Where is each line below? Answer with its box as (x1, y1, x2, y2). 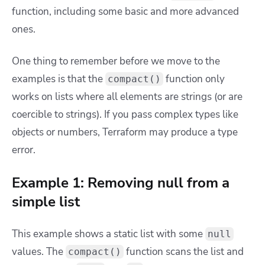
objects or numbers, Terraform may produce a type (12, 125, 238, 140)
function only (163, 72, 225, 86)
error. (12, 143, 35, 157)
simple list (12, 192, 80, 212)
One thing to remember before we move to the (12, 54, 220, 69)
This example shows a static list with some (12, 227, 205, 241)
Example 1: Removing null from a (12, 173, 230, 193)
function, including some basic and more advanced (12, 5, 239, 19)
